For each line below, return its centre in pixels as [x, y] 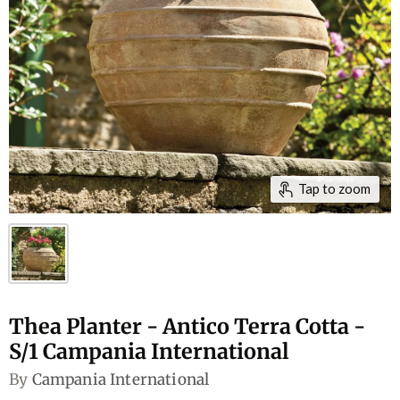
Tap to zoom [335, 188]
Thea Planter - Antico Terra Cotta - [187, 326]
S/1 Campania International [149, 351]
